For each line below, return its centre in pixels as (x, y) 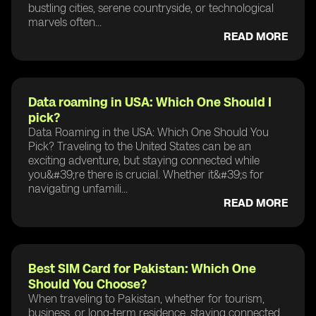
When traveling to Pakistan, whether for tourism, (146, 298)
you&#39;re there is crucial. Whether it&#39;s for (146, 174)
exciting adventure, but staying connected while (144, 160)
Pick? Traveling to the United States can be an (140, 146)
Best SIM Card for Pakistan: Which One (142, 268)
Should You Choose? (87, 284)
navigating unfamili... (78, 188)
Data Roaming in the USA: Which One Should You (148, 132)
